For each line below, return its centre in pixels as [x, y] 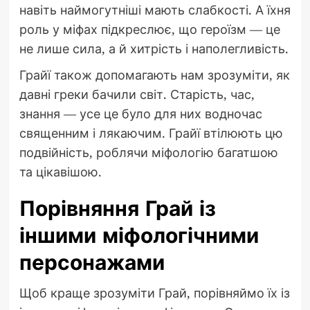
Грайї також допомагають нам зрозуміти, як [154, 75]
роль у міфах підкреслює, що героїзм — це [149, 29]
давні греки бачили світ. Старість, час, [137, 94]
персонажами [92, 263]
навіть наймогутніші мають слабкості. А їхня [155, 10]
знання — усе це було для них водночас [140, 114]
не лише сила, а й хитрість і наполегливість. [154, 49]
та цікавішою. [60, 172]
